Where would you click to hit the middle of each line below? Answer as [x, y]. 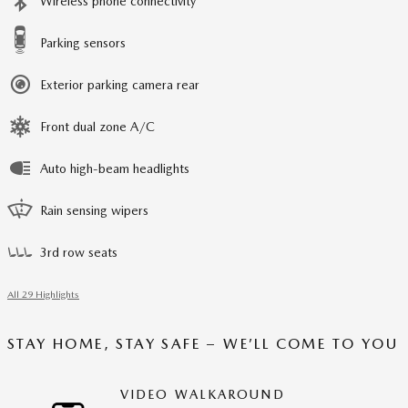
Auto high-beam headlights [115, 169]
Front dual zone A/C [97, 127]
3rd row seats [79, 253]
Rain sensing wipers [94, 211]
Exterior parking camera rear [120, 85]
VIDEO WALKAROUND [203, 395]
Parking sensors [83, 43]
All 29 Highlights [43, 295]
